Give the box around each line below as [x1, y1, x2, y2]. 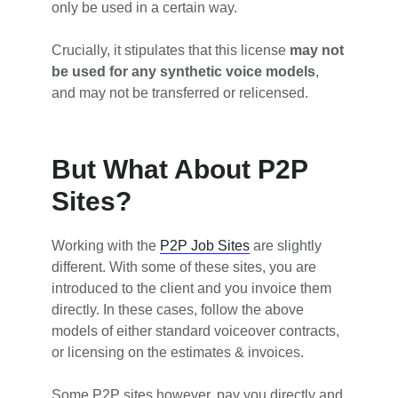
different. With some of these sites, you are [52, 259, 317, 275]
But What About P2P [52, 155, 308, 185]
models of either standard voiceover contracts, [52, 323, 340, 339]
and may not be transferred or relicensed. [52, 85, 309, 101]
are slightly [250, 238, 322, 254]
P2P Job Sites [160, 238, 251, 254]
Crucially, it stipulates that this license [52, 43, 291, 59]
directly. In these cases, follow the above [52, 302, 305, 318]
